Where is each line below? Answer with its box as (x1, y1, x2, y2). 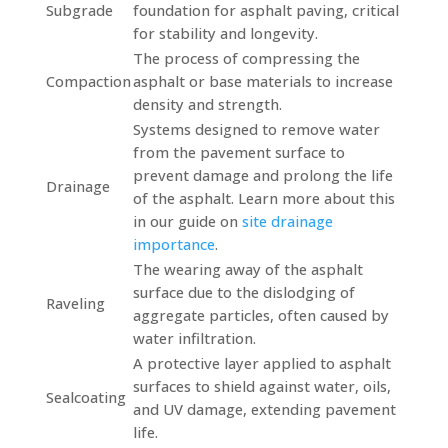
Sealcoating (45, 386, 126, 407)
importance (132, 233, 215, 254)
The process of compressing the (132, 47, 360, 68)
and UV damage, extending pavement (132, 398, 396, 419)
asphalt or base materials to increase (132, 70, 393, 91)
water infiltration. (132, 327, 256, 348)
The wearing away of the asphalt (132, 258, 363, 279)
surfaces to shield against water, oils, (132, 375, 391, 396)
